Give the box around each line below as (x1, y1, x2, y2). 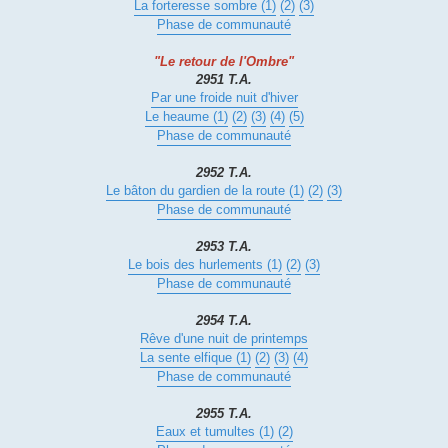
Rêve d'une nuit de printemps (140, 331, 308, 347)
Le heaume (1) (144, 109, 228, 125)
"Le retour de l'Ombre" (154, 54, 294, 70)
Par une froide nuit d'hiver (150, 90, 298, 106)
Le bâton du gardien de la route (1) (106, 183, 304, 199)
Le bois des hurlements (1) (128, 257, 282, 273)
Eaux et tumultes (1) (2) (155, 424, 293, 440)
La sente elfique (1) (140, 350, 251, 366)
